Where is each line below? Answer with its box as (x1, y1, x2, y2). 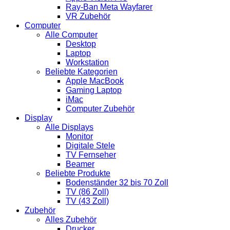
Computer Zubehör (66, 104, 135, 113)
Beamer (66, 159, 94, 168)
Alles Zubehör (45, 215, 97, 224)
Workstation (66, 57, 109, 67)
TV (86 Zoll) (66, 187, 109, 196)
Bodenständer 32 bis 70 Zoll (66, 178, 168, 187)
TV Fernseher (66, 150, 116, 159)
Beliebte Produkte (45, 168, 110, 178)
